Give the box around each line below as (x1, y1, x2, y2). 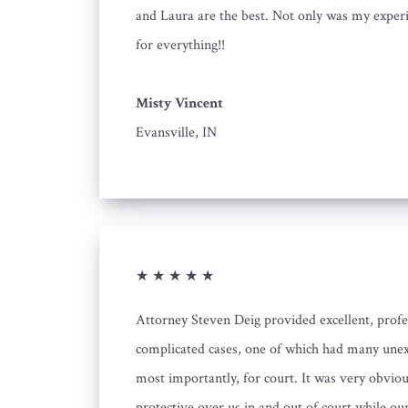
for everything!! (136, 36, 225, 55)
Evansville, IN (136, 123, 217, 142)
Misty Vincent (136, 94, 223, 113)
